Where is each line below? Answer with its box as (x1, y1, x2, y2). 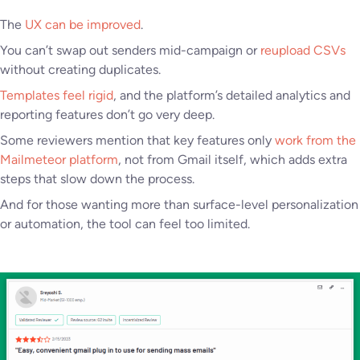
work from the (272, 132, 356, 148)
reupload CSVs (257, 42, 346, 58)
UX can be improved (22, 16, 141, 32)
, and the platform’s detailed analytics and (113, 87, 350, 103)
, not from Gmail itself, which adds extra (118, 151, 347, 167)
